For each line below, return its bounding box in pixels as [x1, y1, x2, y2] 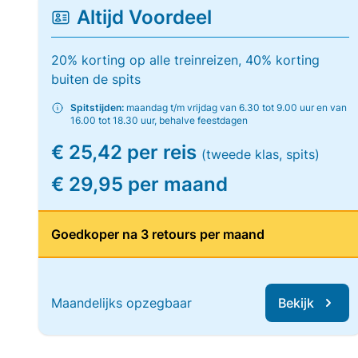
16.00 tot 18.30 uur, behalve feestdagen [70, 114, 248, 126]
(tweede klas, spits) [201, 146, 320, 162]
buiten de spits [51, 71, 141, 87]
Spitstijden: [70, 101, 124, 113]
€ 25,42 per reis [51, 141, 201, 164]
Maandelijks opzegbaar [51, 295, 192, 311]
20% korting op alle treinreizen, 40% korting [51, 52, 320, 68]
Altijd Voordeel [77, 6, 212, 29]
